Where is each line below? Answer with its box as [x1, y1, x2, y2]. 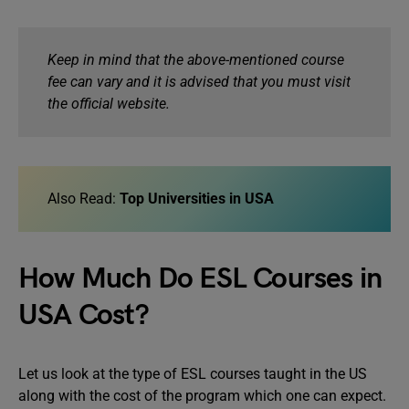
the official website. [47, 95, 170, 112]
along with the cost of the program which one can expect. [18, 387, 390, 404]
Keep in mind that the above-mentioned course [47, 51, 344, 68]
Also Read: [47, 190, 120, 207]
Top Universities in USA [120, 190, 278, 207]
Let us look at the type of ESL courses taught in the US [18, 365, 367, 383]
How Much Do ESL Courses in [18, 261, 383, 297]
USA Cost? [18, 298, 149, 333]
